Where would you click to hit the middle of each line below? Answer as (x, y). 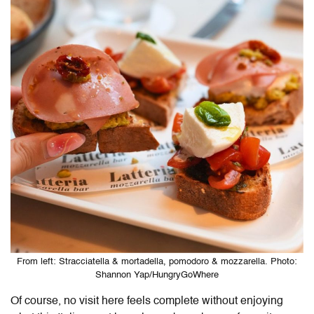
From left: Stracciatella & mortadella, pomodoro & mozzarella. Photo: (157, 261)
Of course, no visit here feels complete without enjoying (147, 301)
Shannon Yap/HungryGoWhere (157, 275)
